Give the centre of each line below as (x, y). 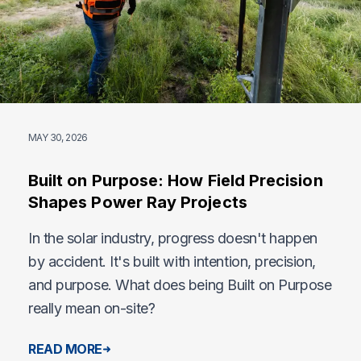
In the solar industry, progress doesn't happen (173, 239)
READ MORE (66, 349)
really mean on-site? (92, 309)
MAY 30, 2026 (58, 138)
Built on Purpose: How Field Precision (176, 181)
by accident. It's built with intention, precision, (172, 262)
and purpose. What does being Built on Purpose (180, 285)
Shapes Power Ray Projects (138, 203)
